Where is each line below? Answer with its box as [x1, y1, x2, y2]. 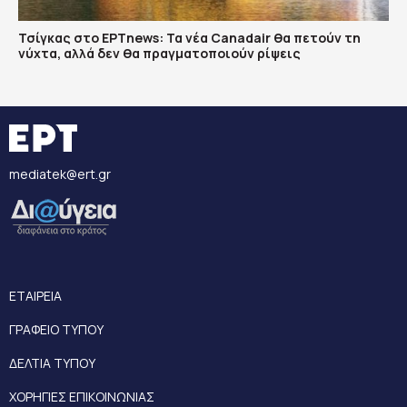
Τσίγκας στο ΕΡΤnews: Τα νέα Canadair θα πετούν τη [18, 29, 361, 46]
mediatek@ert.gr [9, 165, 111, 183]
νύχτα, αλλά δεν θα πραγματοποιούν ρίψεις [18, 45, 301, 62]
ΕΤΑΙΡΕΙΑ [9, 287, 62, 304]
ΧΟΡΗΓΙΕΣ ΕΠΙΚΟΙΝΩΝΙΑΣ [9, 388, 154, 405]
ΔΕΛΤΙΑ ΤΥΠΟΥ [9, 354, 95, 372]
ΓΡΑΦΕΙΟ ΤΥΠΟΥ [9, 321, 104, 338]
